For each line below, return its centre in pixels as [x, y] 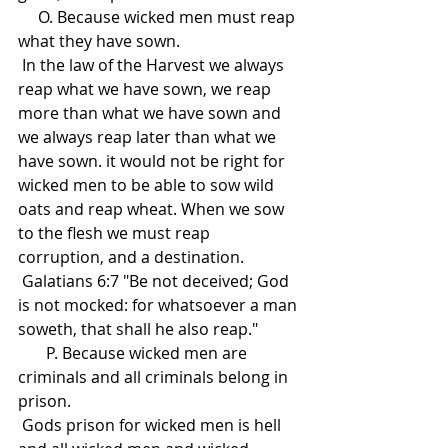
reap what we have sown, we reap [146, 89]
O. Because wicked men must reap [28, 17]
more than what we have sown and [151, 113]
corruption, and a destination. [131, 257]
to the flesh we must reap [116, 233]
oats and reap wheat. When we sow [153, 209]
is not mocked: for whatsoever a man [159, 305]
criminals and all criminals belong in [155, 377]
